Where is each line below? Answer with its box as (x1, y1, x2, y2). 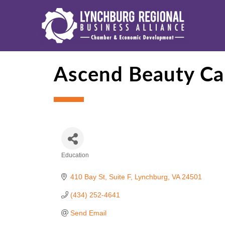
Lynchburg (134, 173, 168, 181)
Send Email (70, 209, 106, 217)
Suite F (108, 173, 131, 181)
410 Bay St (70, 173, 105, 181)
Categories (61, 159, 116, 171)
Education (61, 152, 89, 159)
